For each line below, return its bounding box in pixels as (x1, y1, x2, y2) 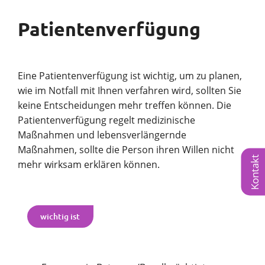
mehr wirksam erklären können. (18, 157, 160, 171)
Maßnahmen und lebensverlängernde (18, 128, 186, 141)
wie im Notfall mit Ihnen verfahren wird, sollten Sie (18, 83, 241, 97)
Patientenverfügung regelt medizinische (18, 113, 195, 127)
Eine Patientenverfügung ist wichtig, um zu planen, (18, 69, 242, 82)
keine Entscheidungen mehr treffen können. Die (18, 98, 231, 112)
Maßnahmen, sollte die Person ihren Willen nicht (18, 143, 234, 156)
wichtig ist (40, 211, 80, 222)
